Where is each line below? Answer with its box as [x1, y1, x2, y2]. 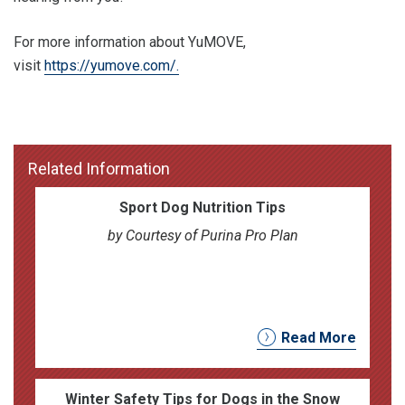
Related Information [28, 158, 170, 178]
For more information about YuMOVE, [14, 33, 246, 51]
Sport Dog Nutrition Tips [119, 198, 286, 216]
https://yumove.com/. [44, 56, 179, 74]
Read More [281, 328, 357, 346]
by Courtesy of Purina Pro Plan [107, 226, 298, 244]
